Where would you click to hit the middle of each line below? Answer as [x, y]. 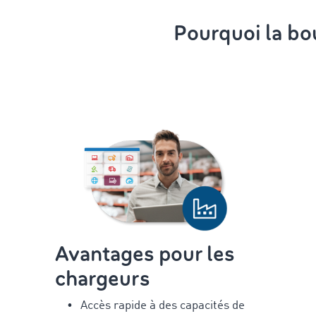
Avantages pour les [145, 254]
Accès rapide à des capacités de [163, 305]
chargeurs [103, 279]
